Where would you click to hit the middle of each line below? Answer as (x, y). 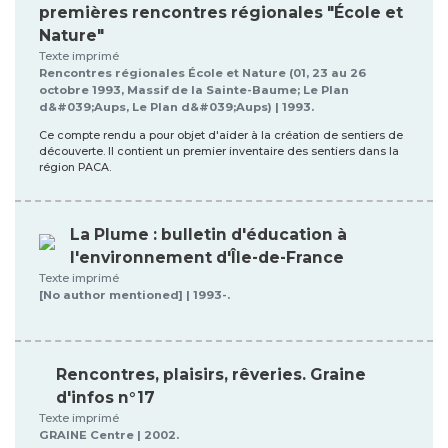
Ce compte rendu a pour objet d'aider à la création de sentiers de (221, 135)
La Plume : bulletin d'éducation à (208, 234)
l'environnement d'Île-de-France (207, 257)
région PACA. (75, 167)
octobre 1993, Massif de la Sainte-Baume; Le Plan (194, 89)
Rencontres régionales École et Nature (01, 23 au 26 (202, 72)
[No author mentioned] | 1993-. (134, 294)
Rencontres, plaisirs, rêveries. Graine (211, 374)
